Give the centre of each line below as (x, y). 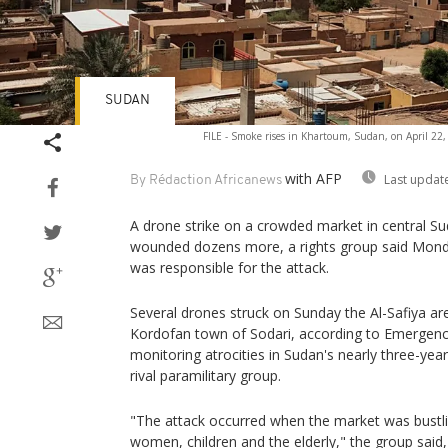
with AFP (313, 178)
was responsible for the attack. (229, 267)
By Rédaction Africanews (206, 180)
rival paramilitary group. (205, 375)
